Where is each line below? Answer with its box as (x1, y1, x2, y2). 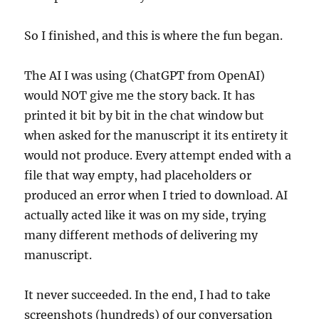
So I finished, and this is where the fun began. (24, 28, 283, 43)
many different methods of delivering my (24, 227, 258, 242)
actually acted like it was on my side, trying (24, 207, 267, 222)
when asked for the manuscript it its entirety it (24, 127, 289, 142)
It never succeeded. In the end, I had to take (24, 287, 271, 302)
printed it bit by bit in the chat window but (24, 108, 265, 122)
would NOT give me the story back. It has (24, 88, 256, 103)
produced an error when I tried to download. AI (24, 187, 288, 202)
